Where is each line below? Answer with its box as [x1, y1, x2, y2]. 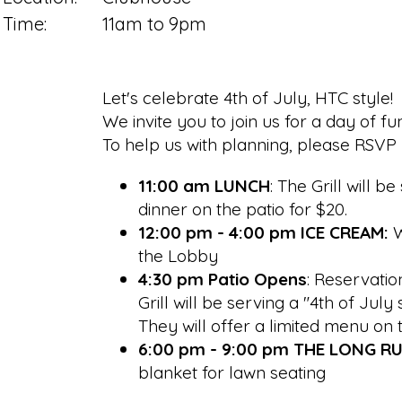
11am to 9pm [102, 12, 206, 35]
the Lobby [138, 244, 218, 267]
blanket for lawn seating [138, 361, 326, 383]
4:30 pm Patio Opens [138, 267, 307, 290]
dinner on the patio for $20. [138, 197, 347, 220]
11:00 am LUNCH [138, 174, 270, 197]
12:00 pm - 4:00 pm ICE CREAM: [138, 221, 389, 243]
